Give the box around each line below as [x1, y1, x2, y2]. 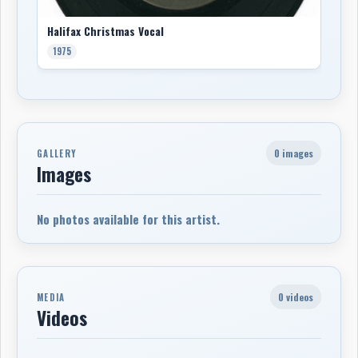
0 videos [278, 289, 313, 304]
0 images [274, 145, 313, 160]
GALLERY [37, 146, 78, 160]
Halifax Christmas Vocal [47, 22, 164, 39]
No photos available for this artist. [37, 209, 220, 228]
